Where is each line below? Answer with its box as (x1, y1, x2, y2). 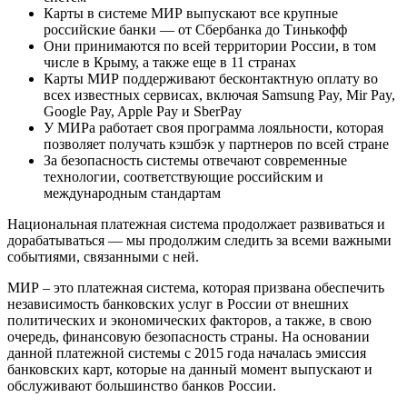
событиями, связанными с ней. (7, 249, 199, 265)
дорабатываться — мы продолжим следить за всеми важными (7, 233, 392, 249)
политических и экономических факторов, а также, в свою (7, 313, 372, 329)
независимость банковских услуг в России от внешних (7, 296, 349, 313)
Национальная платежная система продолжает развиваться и (7, 216, 385, 233)
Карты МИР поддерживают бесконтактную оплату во (44, 71, 378, 87)
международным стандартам (44, 185, 221, 202)
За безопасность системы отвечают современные (44, 153, 347, 169)
